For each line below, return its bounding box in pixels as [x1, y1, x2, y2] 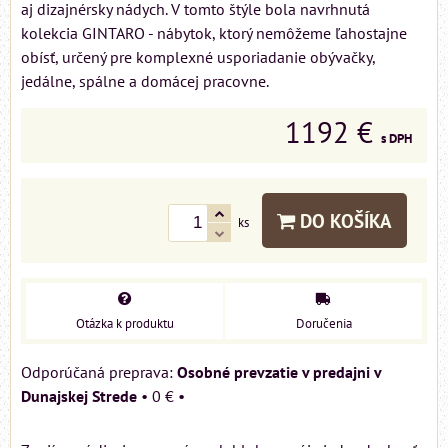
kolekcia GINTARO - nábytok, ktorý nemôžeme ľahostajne [21, 22, 407, 43]
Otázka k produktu [75, 314, 174, 332]
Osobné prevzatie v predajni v [177, 361, 381, 382]
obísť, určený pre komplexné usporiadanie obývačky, [21, 46, 375, 67]
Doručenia [295, 314, 352, 332]
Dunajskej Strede [21, 385, 137, 406]
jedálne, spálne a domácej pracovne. [21, 70, 269, 91]
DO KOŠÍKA [295, 207, 392, 233]
